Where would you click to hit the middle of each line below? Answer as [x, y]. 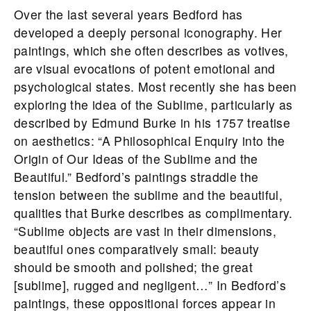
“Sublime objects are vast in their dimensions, [145, 230]
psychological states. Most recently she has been [155, 86]
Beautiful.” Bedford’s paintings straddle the [136, 176]
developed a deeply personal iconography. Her [148, 32]
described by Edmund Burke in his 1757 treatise [152, 122]
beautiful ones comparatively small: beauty [137, 249]
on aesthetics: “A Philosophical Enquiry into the [150, 140]
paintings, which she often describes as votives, [151, 50]
